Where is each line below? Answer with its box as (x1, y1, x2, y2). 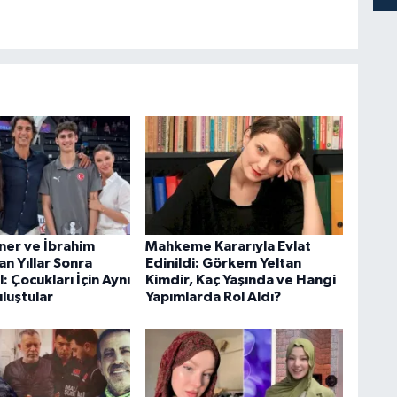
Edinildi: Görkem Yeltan (144, 256, 301, 271)
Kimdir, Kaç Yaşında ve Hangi (144, 273, 336, 288)
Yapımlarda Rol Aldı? (144, 290, 281, 305)
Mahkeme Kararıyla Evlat (144, 239, 311, 254)
